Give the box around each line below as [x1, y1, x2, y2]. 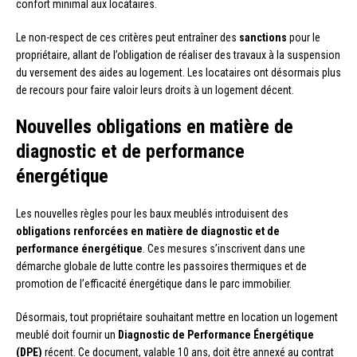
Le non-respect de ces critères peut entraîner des [16, 30, 239, 44]
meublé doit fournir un [16, 328, 118, 341]
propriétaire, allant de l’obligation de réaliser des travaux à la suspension [16, 48, 340, 61]
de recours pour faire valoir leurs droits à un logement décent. [16, 83, 294, 96]
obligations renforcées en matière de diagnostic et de [16, 224, 280, 237]
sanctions [239, 30, 287, 44]
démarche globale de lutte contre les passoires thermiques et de [16, 259, 307, 273]
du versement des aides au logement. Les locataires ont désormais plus [16, 65, 341, 79]
